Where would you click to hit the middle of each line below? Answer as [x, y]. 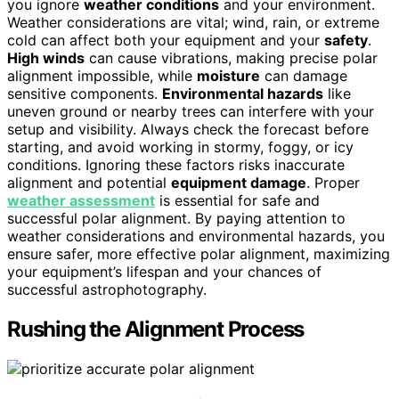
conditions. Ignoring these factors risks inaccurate [176, 164]
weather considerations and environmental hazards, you [196, 236]
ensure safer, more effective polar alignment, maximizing [199, 253]
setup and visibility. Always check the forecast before [188, 129]
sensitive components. [85, 93]
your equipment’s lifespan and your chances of [164, 271]
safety [346, 40]
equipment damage [239, 182]
